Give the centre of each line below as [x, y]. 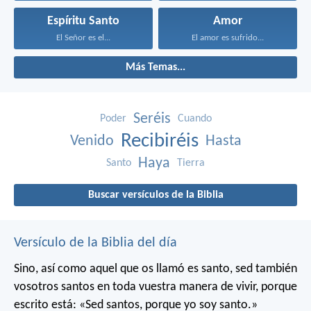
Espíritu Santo [83, 21]
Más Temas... [155, 67]
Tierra [191, 163]
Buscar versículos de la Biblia [155, 195]
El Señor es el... [83, 37]
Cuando [194, 118]
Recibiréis [159, 141]
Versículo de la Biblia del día [95, 243]
